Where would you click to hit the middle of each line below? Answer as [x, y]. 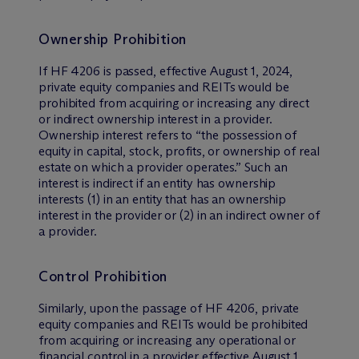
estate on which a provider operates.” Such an [163, 167]
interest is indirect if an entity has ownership [157, 183]
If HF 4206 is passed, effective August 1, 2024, [166, 71]
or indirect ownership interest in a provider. [155, 119]
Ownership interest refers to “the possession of [168, 135]
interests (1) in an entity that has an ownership [163, 199]
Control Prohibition [103, 276]
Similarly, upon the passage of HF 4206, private [169, 308]
